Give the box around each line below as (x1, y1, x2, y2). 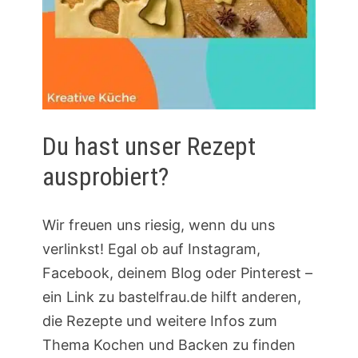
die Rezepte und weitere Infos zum (42, 312, 277, 329)
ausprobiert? (42, 161, 169, 193)
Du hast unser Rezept (42, 131, 256, 162)
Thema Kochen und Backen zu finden (42, 336, 296, 353)
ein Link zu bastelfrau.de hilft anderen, (42, 288, 301, 305)
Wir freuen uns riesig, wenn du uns (42, 216, 275, 233)
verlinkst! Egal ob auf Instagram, (42, 240, 261, 257)
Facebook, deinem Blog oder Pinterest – (42, 264, 312, 281)
